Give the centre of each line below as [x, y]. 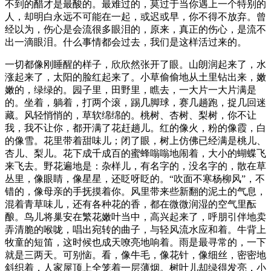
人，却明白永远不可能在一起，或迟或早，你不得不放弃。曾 [135, 16]
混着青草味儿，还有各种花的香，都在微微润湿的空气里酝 [131, 204]
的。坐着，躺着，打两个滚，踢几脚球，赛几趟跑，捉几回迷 [135, 102]
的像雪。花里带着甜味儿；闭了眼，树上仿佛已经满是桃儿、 [135, 140]
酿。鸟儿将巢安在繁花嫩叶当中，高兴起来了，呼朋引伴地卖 [135, 217]
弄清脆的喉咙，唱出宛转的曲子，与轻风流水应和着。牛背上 [135, 229]
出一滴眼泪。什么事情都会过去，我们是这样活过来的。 [126, 42]
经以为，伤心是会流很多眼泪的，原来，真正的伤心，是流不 [135, 29]
